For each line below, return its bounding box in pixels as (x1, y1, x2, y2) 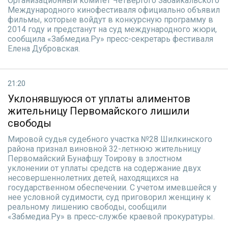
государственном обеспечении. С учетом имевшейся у (8, 183, 217, 192)
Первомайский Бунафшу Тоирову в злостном (8, 154, 182, 163)
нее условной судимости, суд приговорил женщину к (8, 192, 211, 202)
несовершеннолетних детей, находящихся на (8, 173, 179, 183)
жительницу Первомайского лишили (8, 105, 189, 117)
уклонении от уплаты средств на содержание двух (8, 163, 201, 173)
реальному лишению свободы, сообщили (8, 202, 166, 212)
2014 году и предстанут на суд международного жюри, (8, 24, 217, 34)
